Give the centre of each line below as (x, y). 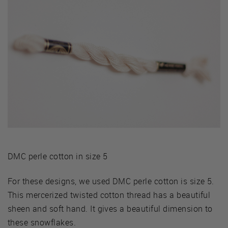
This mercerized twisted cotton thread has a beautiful (109, 195)
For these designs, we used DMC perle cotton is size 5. (111, 181)
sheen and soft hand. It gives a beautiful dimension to (110, 208)
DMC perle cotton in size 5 (58, 156)
